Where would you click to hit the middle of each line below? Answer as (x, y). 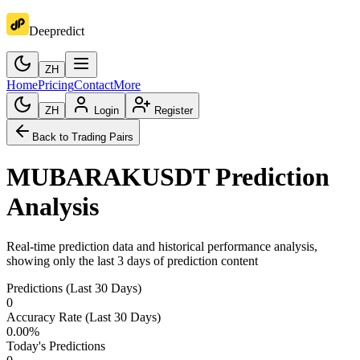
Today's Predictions (56, 346)
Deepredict (57, 31)
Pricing (56, 85)
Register (174, 110)
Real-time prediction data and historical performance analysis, (162, 246)
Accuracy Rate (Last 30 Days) (84, 317)
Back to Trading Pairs (83, 137)
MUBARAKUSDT (108, 177)
